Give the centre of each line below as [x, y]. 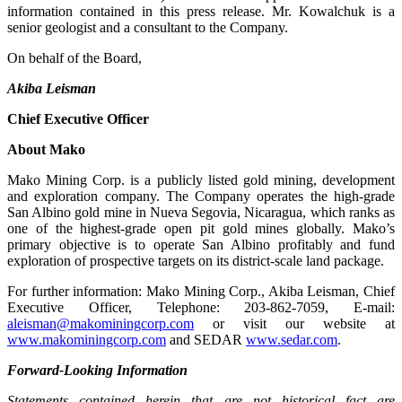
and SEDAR [206, 339]
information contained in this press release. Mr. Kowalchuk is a [201, 11]
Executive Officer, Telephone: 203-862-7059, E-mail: [201, 307]
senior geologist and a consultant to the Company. [148, 27]
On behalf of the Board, [74, 57]
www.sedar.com [292, 339]
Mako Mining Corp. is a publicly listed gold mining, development [201, 179]
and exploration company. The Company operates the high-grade [201, 196]
